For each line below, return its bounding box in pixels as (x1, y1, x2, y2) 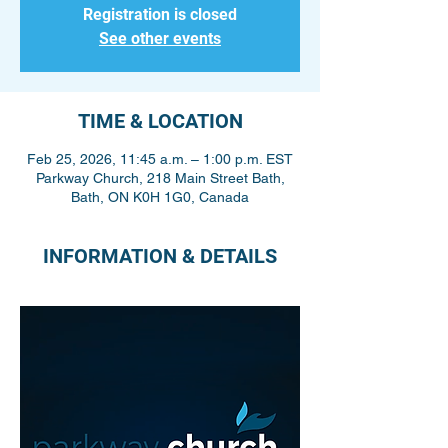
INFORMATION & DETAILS (43, 244, 277, 268)
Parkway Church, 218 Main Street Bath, (35, 170, 285, 186)
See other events (99, 29, 221, 48)
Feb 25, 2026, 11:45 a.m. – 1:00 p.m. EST (27, 151, 293, 167)
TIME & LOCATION (77, 109, 243, 133)
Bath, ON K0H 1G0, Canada (71, 189, 249, 205)
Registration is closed (83, 5, 237, 24)
